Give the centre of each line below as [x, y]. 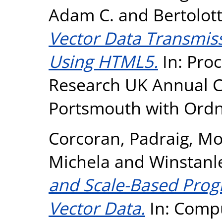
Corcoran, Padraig [119, 138]
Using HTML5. [103, 61]
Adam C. [81, 15]
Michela [79, 161]
